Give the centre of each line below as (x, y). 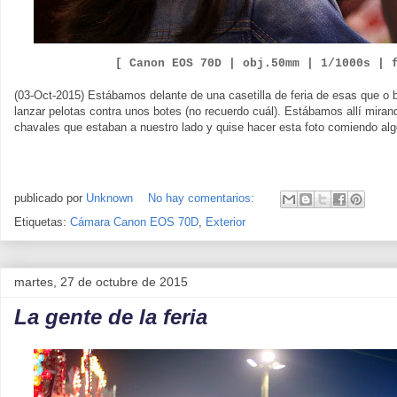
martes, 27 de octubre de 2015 (101, 282)
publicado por (50, 198)
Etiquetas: (42, 222)
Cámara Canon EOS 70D (134, 222)
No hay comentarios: (203, 198)
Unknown (109, 198)
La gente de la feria (111, 317)
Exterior (226, 222)
